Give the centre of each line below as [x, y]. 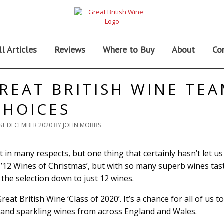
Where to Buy [128, 50]
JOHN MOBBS [82, 125]
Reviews [70, 50]
